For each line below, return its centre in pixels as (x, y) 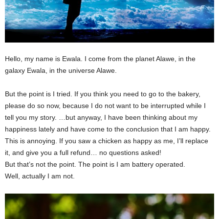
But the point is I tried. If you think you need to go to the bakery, (103, 94)
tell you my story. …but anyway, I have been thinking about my (101, 118)
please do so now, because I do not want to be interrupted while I (105, 106)
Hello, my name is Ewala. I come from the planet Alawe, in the (100, 59)
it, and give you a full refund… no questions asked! (83, 153)
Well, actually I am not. (40, 176)
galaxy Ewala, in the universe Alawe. (61, 71)
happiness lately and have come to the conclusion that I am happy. (108, 129)
